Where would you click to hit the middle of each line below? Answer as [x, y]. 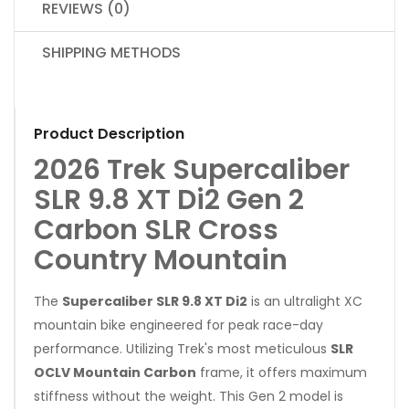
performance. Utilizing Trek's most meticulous [182, 348]
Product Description [109, 133]
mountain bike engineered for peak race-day [178, 325]
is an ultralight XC [305, 301]
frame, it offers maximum [282, 372]
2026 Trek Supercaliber [192, 169]
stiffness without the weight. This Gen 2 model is [189, 396]
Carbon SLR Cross [156, 230]
